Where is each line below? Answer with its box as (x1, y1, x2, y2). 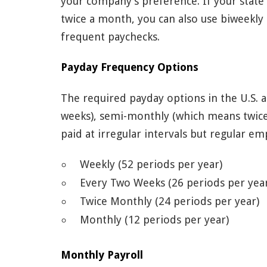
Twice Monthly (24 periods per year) (80, 194, 259, 207)
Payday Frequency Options (61, 61, 198, 74)
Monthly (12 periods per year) (80, 213, 229, 226)
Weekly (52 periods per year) (80, 157, 222, 170)
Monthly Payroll (61, 248, 143, 261)
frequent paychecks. (61, 30, 160, 43)
